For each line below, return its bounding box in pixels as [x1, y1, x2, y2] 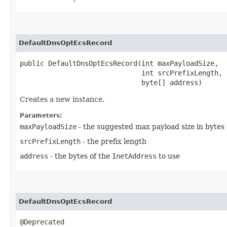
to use [157, 152, 180, 160]
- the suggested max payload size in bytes [77, 122, 224, 131]
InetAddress [112, 152, 157, 160]
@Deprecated [20, 217, 64, 226]
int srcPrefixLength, [20, 68, 222, 77]
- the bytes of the [48, 152, 112, 160]
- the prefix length [81, 137, 146, 145]
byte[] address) [20, 78, 202, 87]
